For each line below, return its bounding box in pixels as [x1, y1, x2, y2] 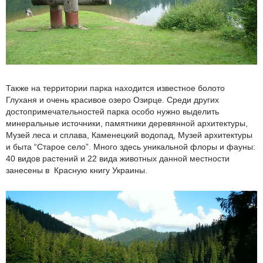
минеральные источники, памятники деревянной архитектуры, [6, 119, 248, 129]
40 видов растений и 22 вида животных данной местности [6, 154, 230, 164]
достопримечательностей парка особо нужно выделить [6, 107, 219, 117]
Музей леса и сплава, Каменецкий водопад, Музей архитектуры [6, 130, 252, 140]
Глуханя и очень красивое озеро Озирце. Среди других [6, 95, 219, 105]
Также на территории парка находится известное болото [6, 83, 225, 93]
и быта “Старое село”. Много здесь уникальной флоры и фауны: [6, 142, 255, 152]
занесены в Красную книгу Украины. [6, 166, 147, 176]
